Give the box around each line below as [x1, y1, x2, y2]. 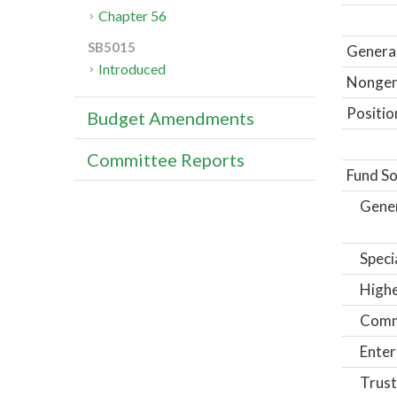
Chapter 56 [98, 7, 167, 25]
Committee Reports [87, 149, 245, 171]
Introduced [98, 60, 167, 78]
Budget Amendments [87, 107, 254, 129]
